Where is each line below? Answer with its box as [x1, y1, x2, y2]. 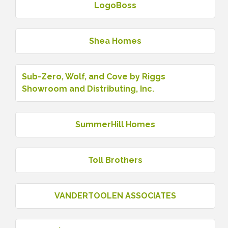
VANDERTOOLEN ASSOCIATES [54, 190, 176, 201]
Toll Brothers [88, 155, 142, 165]
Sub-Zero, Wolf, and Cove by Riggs [22, 71, 165, 81]
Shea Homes [89, 36, 141, 46]
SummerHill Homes [75, 119, 155, 129]
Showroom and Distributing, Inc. [22, 83, 154, 94]
